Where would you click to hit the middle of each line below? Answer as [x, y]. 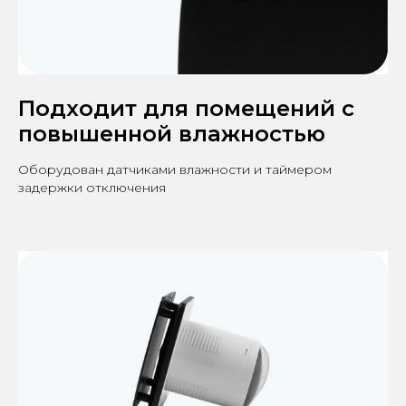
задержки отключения [92, 187]
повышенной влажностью [172, 133]
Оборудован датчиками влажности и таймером [175, 169]
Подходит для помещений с [186, 108]
